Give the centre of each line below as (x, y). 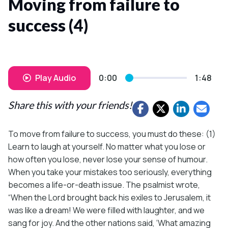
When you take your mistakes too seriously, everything (110, 172)
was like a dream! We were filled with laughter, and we (106, 210)
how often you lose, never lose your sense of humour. (108, 159)
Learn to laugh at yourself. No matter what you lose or (107, 146)
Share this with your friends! (70, 105)
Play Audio (55, 78)
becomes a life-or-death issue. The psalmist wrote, (104, 184)
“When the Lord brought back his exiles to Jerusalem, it (109, 197)
